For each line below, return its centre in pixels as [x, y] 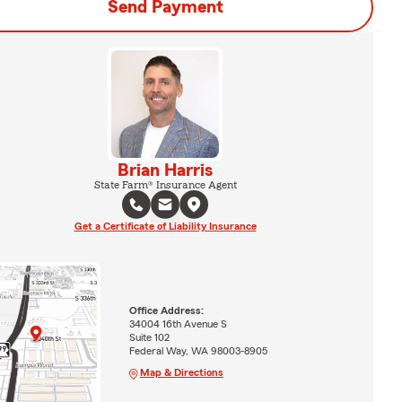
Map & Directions [181, 373]
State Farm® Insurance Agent [165, 185]
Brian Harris [165, 170]
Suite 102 [149, 338]
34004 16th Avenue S [178, 324]
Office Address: [166, 311]
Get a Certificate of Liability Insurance [165, 226]
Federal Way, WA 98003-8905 [198, 351]
